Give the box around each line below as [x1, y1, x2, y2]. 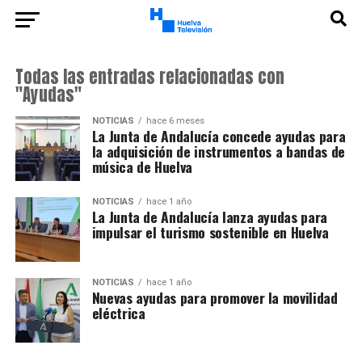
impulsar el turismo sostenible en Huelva [91, 221, 329, 242]
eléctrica [91, 302, 145, 323]
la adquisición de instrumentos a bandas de [91, 141, 345, 162]
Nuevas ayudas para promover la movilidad [91, 287, 338, 308]
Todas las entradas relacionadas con [15, 65, 284, 90]
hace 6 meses [145, 116, 204, 126]
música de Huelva [91, 156, 193, 177]
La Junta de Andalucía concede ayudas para [91, 125, 346, 146]
